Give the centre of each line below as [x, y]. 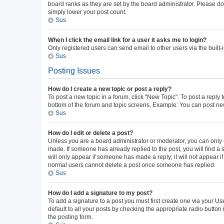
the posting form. [70, 217]
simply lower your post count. [87, 12]
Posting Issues [74, 71]
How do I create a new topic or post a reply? [110, 89]
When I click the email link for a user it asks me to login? [127, 40]
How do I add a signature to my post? [100, 193]
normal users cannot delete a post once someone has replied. [132, 165]
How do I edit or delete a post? [90, 133]
